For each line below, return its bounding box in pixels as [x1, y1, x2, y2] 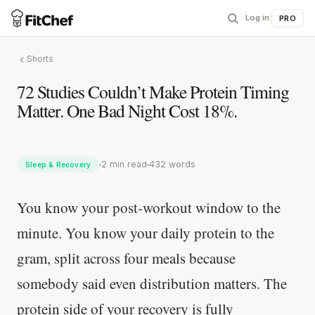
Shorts [27, 54, 53, 64]
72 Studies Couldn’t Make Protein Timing [17, 79, 289, 103]
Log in [245, 13, 270, 22]
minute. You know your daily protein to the [17, 223, 274, 243]
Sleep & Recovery [25, 160, 91, 169]
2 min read [101, 159, 148, 169]
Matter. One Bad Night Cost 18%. [17, 98, 237, 122]
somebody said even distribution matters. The [17, 274, 287, 293]
